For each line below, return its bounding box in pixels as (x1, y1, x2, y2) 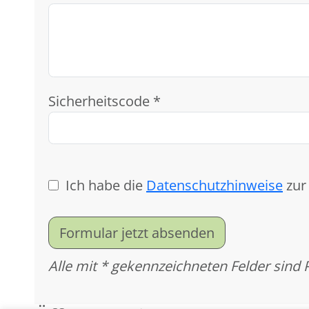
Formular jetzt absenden (59, 223, 215, 242)
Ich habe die (66, 176, 146, 195)
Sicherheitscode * (48, 92, 161, 111)
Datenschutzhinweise (146, 176, 283, 195)
